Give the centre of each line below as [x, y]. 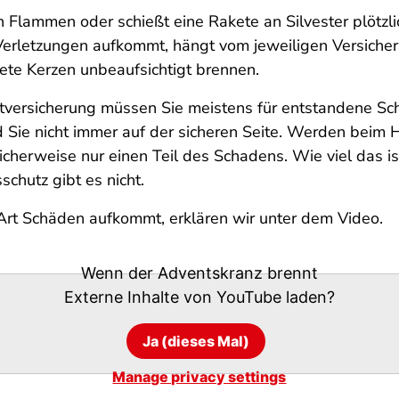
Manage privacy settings [199, 376]
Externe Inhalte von [140, 297]
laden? [308, 297]
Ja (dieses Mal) [195, 341]
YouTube [248, 297]
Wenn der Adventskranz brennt [199, 273]
